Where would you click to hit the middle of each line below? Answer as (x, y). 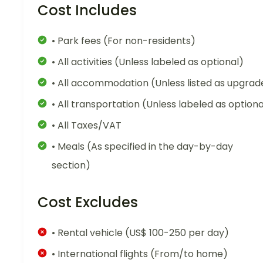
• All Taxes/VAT (87, 126)
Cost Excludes (88, 203)
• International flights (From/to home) (140, 254)
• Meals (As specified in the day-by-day (142, 147)
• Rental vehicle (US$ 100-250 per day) (140, 233)
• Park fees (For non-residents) (124, 41)
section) (71, 166)
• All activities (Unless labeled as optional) (148, 62)
